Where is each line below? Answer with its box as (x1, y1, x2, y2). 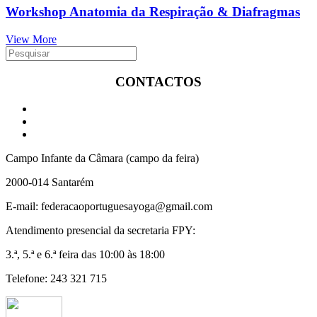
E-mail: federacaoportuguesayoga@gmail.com (6, 200, 212, 213)
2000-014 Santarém (6, 176, 93, 189)
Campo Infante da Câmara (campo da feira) (6, 152, 199, 165)
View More (6, 33, 57, 45)
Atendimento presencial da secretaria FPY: (6, 224, 195, 237)
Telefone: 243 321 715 (6, 272, 107, 285)
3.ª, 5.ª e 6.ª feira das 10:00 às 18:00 (6, 248, 165, 261)
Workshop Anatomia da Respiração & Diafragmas (6, 4, 300, 20)
